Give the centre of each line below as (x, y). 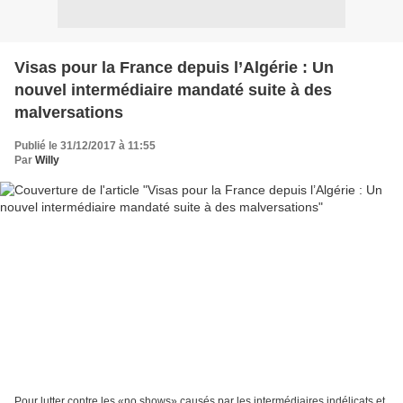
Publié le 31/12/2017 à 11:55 (85, 146)
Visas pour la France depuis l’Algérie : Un (174, 68)
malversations (69, 113)
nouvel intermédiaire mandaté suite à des (173, 90)
